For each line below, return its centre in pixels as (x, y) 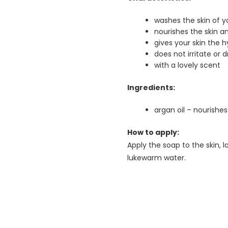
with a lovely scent (187, 65)
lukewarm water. (157, 158)
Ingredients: (151, 87)
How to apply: (153, 132)
